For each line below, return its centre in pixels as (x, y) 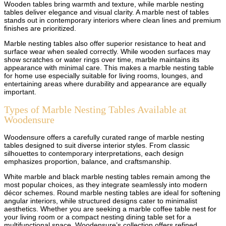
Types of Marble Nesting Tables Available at (95, 109)
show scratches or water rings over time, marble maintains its (102, 60)
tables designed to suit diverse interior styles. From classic (97, 145)
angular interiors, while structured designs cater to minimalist (101, 201)
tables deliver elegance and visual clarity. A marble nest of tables (106, 12)
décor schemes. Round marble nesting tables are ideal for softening (112, 192)
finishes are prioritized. (40, 29)
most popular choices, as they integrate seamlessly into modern (106, 184)
